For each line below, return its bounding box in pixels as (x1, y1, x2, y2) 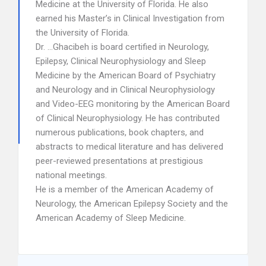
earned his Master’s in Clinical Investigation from (36, 13, 224, 24)
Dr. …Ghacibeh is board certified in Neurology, (36, 42, 209, 52)
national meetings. (36, 170, 107, 180)
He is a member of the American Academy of (36, 184, 214, 195)
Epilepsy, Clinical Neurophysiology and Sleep (36, 56, 206, 66)
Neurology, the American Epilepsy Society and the (36, 198, 228, 209)
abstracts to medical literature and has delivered (36, 141, 223, 152)
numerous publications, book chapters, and (36, 127, 204, 138)
